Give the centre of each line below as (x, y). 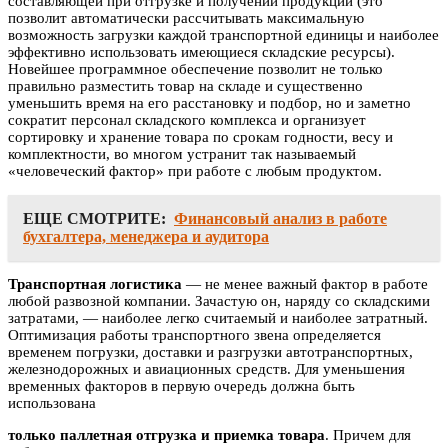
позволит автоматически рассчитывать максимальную (186, 18)
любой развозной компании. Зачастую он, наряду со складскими (219, 301)
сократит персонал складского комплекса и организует (187, 120)
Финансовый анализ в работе (280, 219)
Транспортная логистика (95, 284)
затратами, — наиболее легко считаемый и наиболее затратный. (218, 318)
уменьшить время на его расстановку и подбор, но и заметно (209, 103)
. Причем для (368, 435)
